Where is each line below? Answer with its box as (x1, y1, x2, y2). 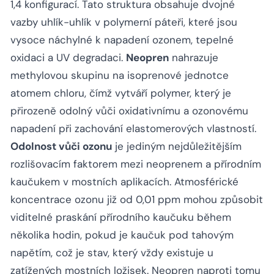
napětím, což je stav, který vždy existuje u (10, 246, 213, 260)
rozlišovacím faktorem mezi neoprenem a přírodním (10, 157, 261, 171)
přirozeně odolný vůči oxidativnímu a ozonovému (10, 104, 248, 118)
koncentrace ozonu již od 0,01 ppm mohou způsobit (10, 193, 263, 207)
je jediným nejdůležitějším (112, 139, 242, 154)
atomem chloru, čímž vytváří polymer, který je (10, 86, 231, 100)
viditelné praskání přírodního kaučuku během (10, 210, 231, 224)
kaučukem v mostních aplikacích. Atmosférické (10, 175, 239, 189)
